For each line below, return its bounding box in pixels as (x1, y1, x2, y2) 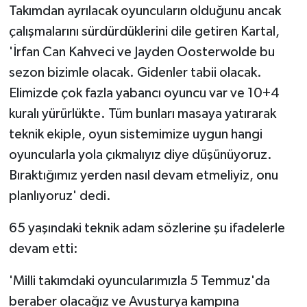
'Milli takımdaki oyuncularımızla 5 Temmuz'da (8, 274, 270, 288)
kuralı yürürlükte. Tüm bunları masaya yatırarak (8, 107, 276, 121)
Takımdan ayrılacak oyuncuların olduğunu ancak (8, 4, 281, 19)
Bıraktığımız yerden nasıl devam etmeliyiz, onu (8, 169, 278, 183)
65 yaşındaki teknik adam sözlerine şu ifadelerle (8, 221, 285, 236)
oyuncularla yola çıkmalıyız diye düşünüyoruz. (8, 148, 272, 162)
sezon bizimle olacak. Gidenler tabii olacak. (8, 66, 262, 80)
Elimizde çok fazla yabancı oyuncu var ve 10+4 (8, 86, 280, 101)
